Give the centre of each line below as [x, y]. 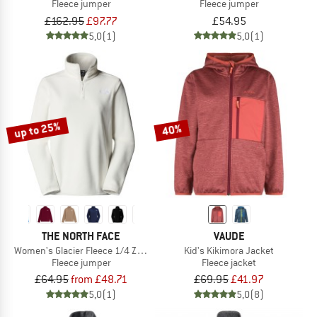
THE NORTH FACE [81, 236]
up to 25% [38, 129]
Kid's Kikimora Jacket [229, 250]
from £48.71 [99, 280]
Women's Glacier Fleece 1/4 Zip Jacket [94, 250]
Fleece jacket [229, 262]
